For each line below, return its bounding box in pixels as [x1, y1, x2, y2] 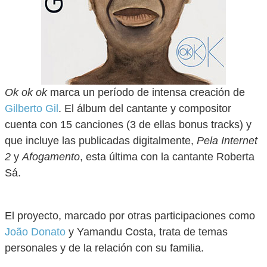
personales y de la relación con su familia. [5, 242, 204, 254]
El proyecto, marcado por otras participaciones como [5, 210, 255, 222]
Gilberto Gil [5, 103, 58, 114]
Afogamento [22, 151, 80, 163]
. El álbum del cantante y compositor [58, 103, 231, 114]
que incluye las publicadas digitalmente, [5, 135, 197, 147]
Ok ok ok [5, 86, 47, 98]
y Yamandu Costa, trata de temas [66, 226, 228, 238]
